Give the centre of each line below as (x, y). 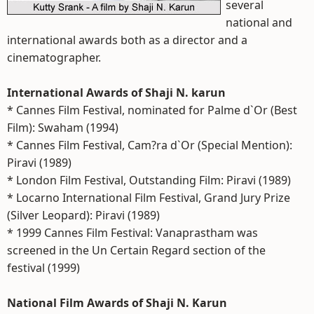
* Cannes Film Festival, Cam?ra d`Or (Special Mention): (150, 145)
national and (259, 22)
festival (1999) (43, 268)
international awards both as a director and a (127, 40)
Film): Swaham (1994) (63, 128)
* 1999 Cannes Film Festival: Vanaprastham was (132, 233)
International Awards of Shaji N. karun (116, 93)
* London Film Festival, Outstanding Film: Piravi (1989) (149, 180)
